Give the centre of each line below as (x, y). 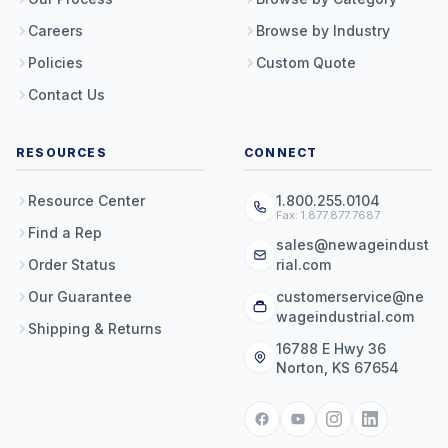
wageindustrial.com (345, 316)
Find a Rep (65, 232)
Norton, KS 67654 (337, 367)
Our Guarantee (80, 296)
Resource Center (86, 200)
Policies (55, 62)
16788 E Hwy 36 (331, 348)
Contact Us (66, 94)
